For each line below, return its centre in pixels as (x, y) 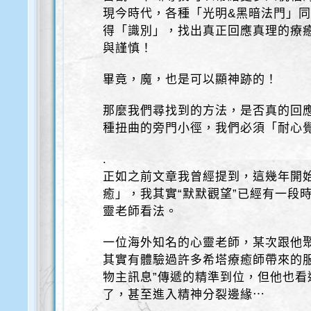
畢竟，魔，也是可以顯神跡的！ (191, 79)
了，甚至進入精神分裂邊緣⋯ (184, 295)
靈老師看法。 (141, 211)
